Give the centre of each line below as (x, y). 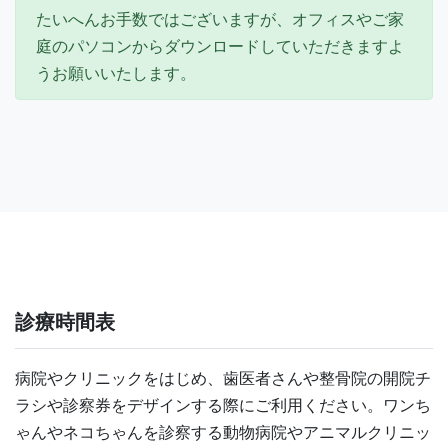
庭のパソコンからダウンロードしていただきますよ (220, 47)
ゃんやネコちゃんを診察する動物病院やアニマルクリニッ (223, 433)
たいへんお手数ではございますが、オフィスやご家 (220, 20)
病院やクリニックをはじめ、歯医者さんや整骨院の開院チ (223, 379)
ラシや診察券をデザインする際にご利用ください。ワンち (223, 406)
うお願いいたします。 (116, 74)
